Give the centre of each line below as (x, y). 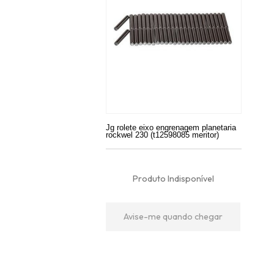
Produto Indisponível (173, 178)
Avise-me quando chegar (173, 216)
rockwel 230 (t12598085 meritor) (162, 135)
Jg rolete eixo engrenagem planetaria (171, 127)
